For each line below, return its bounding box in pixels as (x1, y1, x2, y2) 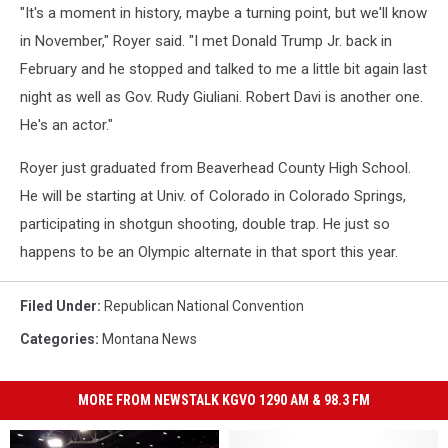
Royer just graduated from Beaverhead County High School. (20, 159, 411, 177)
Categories (20, 331, 95, 347)
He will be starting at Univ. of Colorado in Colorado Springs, (20, 187, 406, 205)
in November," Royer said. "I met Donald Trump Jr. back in (20, 32, 392, 50)
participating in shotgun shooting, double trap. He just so (20, 215, 390, 233)
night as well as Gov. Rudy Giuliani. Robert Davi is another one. (20, 88, 423, 106)
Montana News (102, 331, 197, 347)
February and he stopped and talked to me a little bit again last (20, 60, 427, 78)
